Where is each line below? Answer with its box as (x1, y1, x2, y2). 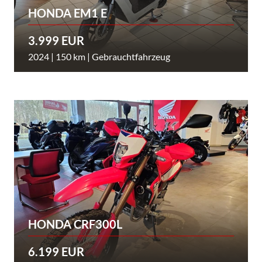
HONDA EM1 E (28, 5, 107, 20)
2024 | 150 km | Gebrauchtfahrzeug (28, 50, 170, 62)
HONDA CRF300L (28, 217, 122, 232)
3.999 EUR (28, 33, 84, 47)
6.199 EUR (28, 244, 84, 259)
